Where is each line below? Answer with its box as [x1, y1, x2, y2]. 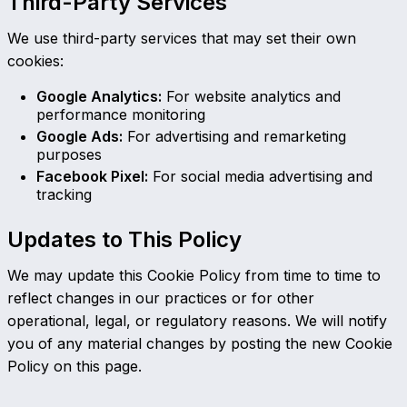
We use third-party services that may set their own [7, 28, 356, 47]
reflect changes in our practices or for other [7, 288, 314, 307]
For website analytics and [166, 86, 341, 105]
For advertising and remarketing [127, 126, 346, 145]
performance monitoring [36, 104, 205, 124]
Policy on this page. [7, 356, 142, 375]
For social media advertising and [153, 166, 372, 185]
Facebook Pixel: [36, 166, 148, 185]
